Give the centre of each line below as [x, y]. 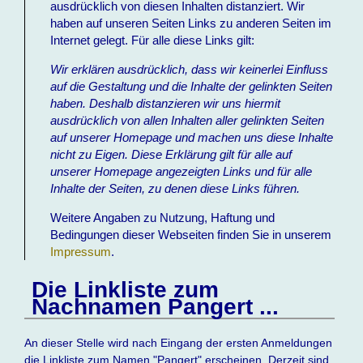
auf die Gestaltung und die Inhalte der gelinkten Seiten [192, 86]
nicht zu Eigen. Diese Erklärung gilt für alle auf [171, 154]
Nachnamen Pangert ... [155, 306]
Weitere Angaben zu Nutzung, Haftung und [163, 218]
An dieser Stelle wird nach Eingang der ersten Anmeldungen [179, 342]
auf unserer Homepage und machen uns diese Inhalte [192, 137]
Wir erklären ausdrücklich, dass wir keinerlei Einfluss [190, 69]
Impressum [81, 252]
